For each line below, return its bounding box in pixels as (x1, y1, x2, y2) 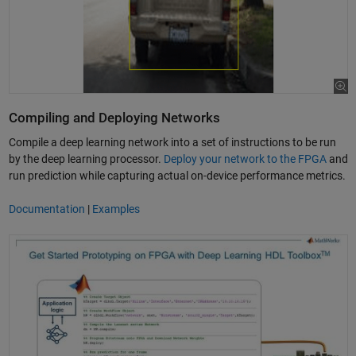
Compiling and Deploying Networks (8, 110, 220, 126)
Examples (91, 202, 140, 215)
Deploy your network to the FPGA (163, 152, 327, 165)
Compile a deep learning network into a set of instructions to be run (8, 135, 336, 149)
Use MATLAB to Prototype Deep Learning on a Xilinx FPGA (7, 234, 292, 248)
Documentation (8, 202, 85, 215)
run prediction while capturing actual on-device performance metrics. (8, 168, 346, 182)
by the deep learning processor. (8, 152, 164, 165)
